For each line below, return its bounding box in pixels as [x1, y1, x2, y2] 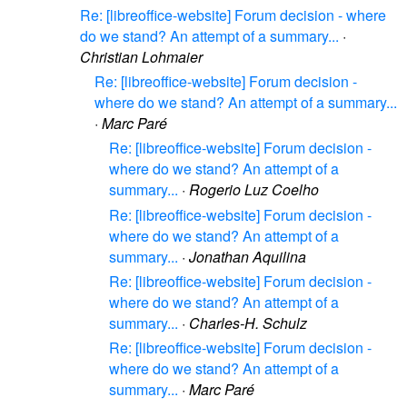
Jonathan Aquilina [189, 245, 306, 267]
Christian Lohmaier [80, 45, 203, 67]
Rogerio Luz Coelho [189, 179, 319, 201]
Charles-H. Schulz [189, 312, 307, 333]
